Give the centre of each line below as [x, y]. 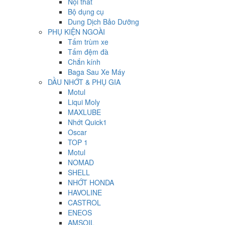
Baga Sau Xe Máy [96, 72]
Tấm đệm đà [88, 52]
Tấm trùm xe [88, 42]
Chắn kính [84, 62]
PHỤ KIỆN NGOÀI [76, 32]
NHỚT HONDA [91, 183]
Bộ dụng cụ [86, 12]
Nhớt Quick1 [87, 122]
